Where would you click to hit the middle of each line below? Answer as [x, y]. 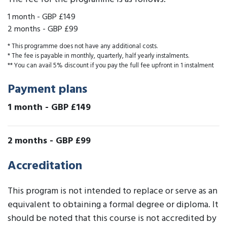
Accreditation [45, 166]
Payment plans [47, 90]
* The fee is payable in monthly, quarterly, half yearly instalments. [98, 56]
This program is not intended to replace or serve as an [112, 192]
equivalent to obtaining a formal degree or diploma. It [113, 205]
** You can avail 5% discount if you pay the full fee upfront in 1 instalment [111, 66]
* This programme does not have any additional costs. [83, 47]
